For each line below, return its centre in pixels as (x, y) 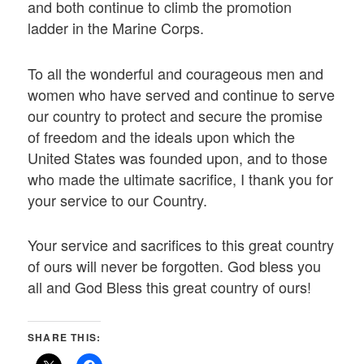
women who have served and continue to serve (182, 94)
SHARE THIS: (65, 338)
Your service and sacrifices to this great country (181, 244)
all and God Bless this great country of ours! (170, 286)
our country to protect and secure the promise (175, 115)
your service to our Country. (118, 199)
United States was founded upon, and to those (178, 157)
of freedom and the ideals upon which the (162, 136)
